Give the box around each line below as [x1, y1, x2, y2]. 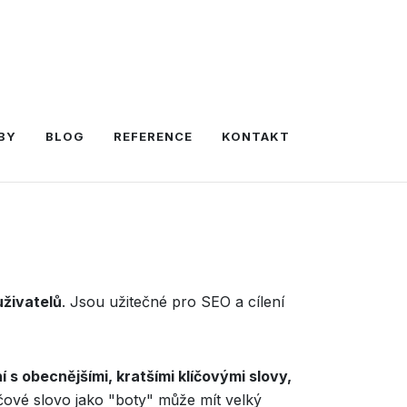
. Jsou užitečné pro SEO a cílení [62, 293, 284, 311]
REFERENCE [114, 129, 193, 144]
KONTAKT [222, 129, 290, 144]
